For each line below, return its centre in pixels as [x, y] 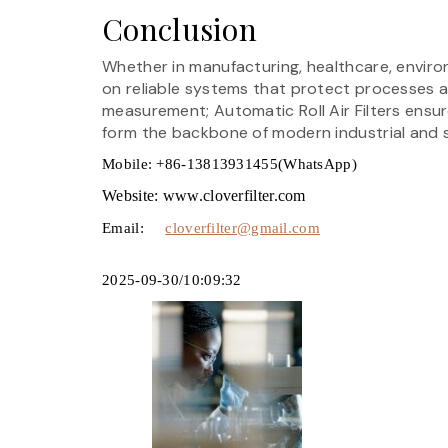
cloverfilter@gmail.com [242, 227]
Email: [134, 227]
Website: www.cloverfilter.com [204, 195]
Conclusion [179, 28]
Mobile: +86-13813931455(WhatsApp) [229, 163]
